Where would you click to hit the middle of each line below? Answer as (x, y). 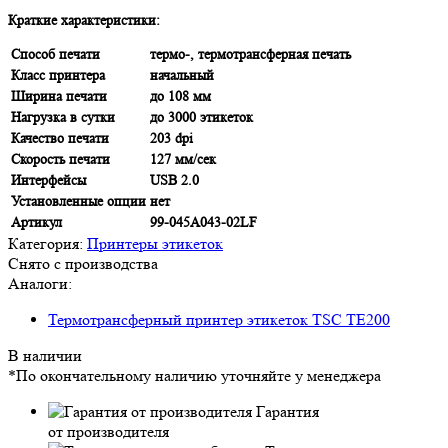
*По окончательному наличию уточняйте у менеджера (194, 375)
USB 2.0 (174, 179)
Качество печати (60, 137)
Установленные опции (78, 200)
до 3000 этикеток (203, 116)
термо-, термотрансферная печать (250, 53)
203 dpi (171, 137)
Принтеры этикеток (155, 243)
